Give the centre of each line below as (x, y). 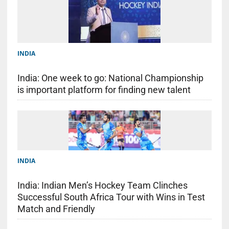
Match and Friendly (56, 209)
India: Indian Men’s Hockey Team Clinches (102, 185)
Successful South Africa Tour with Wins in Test (111, 197)
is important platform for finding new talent (104, 90)
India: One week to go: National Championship (110, 78)
